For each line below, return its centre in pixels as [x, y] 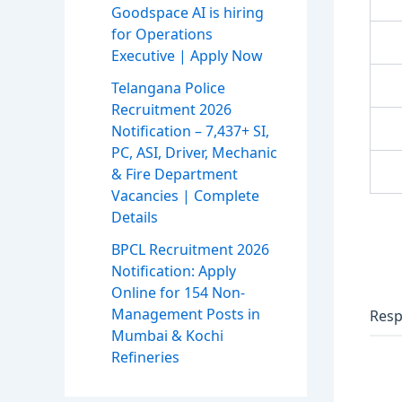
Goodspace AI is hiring [188, 13]
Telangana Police [168, 88]
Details [135, 218]
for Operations [162, 35]
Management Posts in [186, 315]
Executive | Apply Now [187, 56]
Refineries [145, 358]
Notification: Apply [174, 271]
